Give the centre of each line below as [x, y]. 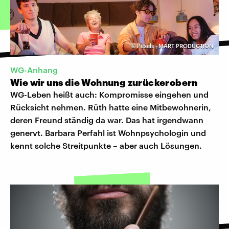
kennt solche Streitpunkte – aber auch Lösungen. [106, 146]
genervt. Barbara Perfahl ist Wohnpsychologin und [108, 133]
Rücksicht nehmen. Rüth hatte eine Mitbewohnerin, [111, 107]
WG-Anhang [34, 70]
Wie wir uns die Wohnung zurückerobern [104, 83]
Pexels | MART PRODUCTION [175, 45]
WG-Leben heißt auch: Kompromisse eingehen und [109, 95]
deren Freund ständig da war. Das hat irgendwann [107, 120]
